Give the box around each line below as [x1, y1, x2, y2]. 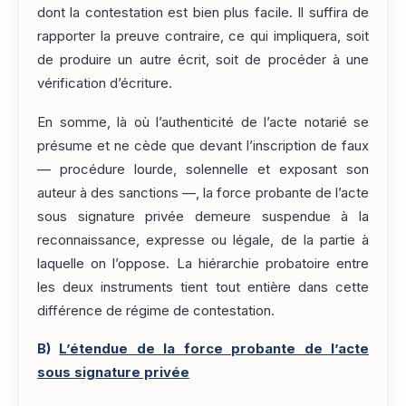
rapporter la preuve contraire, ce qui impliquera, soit [37, 28, 369, 45]
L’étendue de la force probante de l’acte [59, 341, 370, 358]
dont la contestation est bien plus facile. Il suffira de [37, 5, 369, 22]
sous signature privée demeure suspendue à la [37, 208, 369, 225]
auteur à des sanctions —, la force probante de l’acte [37, 184, 369, 201]
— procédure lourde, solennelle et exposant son [37, 160, 369, 178]
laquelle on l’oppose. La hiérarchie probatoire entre [37, 255, 369, 272]
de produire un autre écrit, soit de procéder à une [37, 52, 369, 69]
